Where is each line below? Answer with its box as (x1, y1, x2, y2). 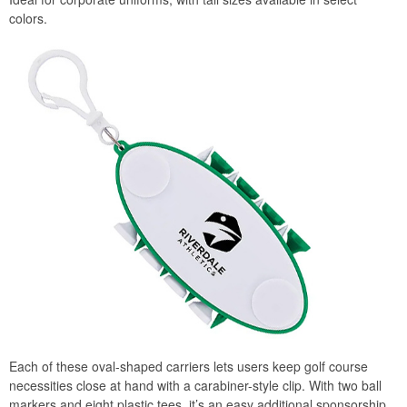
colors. (9, 8, 47, 27)
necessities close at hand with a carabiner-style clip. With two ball (9, 376, 382, 395)
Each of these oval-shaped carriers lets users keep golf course (9, 357, 368, 376)
